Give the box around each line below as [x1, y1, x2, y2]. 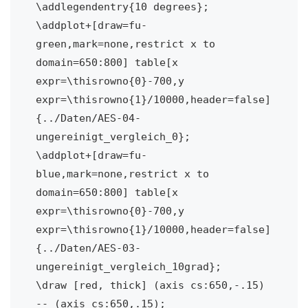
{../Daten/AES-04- [35, 111, 141, 124]
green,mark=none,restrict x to [35, 37, 215, 49]
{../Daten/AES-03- [35, 241, 141, 254]
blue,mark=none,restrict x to [35, 167, 209, 179]
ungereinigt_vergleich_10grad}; [35, 260, 221, 272]
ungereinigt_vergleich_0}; [35, 130, 190, 142]
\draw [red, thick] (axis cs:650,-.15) [35, 278, 265, 291]
